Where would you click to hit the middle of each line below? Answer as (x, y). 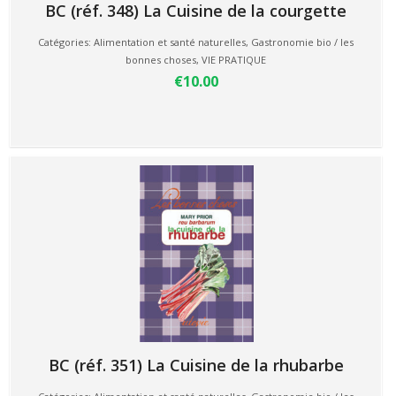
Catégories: (66, 42)
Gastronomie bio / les (302, 42)
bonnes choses (161, 60)
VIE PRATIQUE (234, 60)
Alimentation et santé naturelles (170, 42)
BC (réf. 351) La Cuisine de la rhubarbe (196, 365)
